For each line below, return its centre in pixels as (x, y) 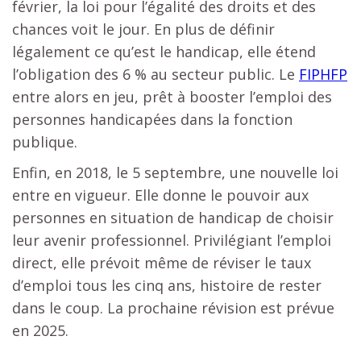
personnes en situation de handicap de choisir (173, 217)
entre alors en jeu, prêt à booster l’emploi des (172, 96)
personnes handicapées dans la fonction (152, 119)
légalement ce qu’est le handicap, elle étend (164, 51)
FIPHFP (323, 74)
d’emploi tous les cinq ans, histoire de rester (167, 285)
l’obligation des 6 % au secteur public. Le (156, 74)
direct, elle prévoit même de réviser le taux (162, 262)
